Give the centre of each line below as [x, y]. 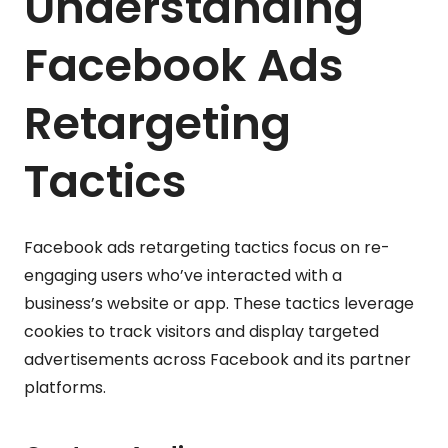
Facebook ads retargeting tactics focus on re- [207, 247]
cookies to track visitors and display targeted [201, 331]
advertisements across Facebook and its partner [217, 359]
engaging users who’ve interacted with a [183, 275]
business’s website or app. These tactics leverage [219, 303]
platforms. [65, 387]
